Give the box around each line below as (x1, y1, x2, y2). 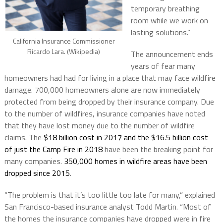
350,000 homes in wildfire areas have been (63, 155, 207, 167)
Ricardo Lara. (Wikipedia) (27, 46, 101, 57)
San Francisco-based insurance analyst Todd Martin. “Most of (4, 201, 211, 213)
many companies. (4, 155, 64, 167)
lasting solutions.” (130, 26, 190, 39)
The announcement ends (130, 48, 213, 60)
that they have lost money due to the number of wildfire (4, 119, 195, 132)
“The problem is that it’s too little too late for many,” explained (4, 189, 215, 201)
